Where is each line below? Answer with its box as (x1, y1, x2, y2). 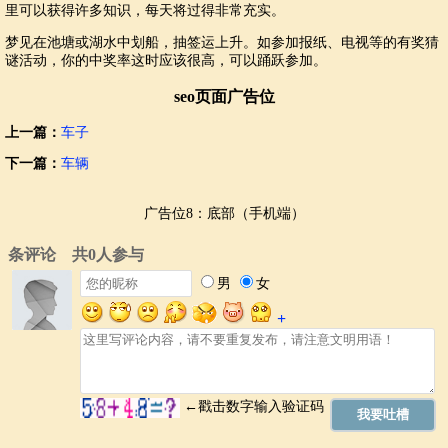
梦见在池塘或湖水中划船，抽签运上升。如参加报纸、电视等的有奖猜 (5, 34, 439, 50)
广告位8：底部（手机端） (143, 206, 305, 222)
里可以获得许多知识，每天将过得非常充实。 (5, 2, 285, 18)
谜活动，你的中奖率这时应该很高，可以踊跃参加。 (5, 52, 327, 68)
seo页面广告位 (173, 86, 275, 106)
